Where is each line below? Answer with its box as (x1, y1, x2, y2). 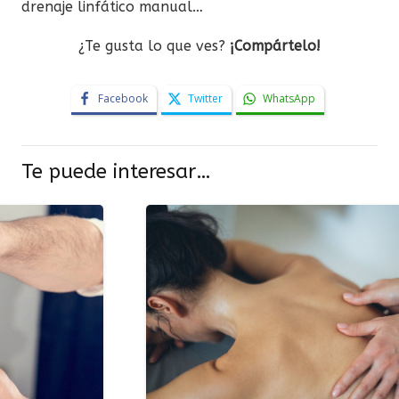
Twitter (187, 90, 223, 106)
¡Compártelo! (230, 37, 321, 54)
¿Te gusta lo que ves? (78, 37, 230, 54)
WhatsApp (262, 90, 315, 106)
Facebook (97, 90, 148, 106)
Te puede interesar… (21, 159, 211, 183)
